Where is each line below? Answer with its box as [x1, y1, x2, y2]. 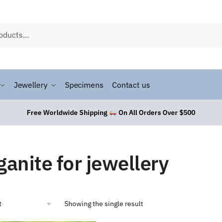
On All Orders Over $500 [116, 108, 195, 117]
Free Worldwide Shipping [27, 108, 110, 117]
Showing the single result [64, 199, 143, 208]
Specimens [64, 80, 104, 90]
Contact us [111, 80, 150, 90]
